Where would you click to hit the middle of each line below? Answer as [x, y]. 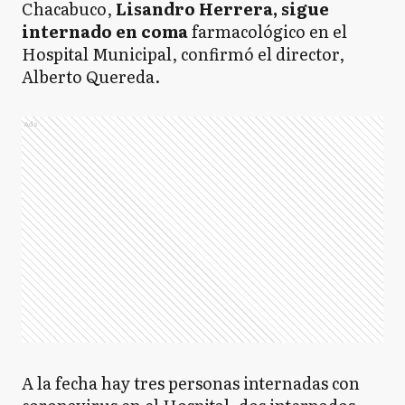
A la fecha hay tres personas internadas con [191, 383]
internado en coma [105, 31]
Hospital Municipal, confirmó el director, [183, 54]
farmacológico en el [268, 31]
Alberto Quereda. [91, 76]
